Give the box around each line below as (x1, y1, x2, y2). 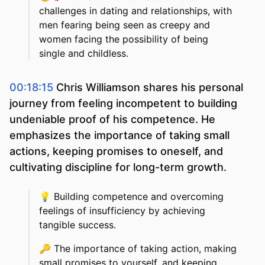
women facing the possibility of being (39, 33, 208, 46)
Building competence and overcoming (54, 190, 224, 203)
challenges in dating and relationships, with (39, 5, 232, 17)
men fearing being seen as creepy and (39, 19, 210, 31)
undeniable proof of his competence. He (9, 113, 215, 126)
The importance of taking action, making (54, 243, 237, 255)
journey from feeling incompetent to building (9, 97, 237, 110)
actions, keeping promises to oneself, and (9, 145, 223, 158)
